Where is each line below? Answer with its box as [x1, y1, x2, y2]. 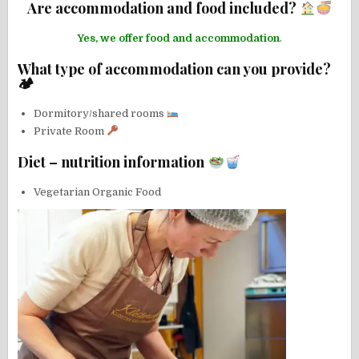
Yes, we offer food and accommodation [77, 31, 280, 44]
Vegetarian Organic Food [34, 186, 162, 199]
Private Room [34, 124, 107, 137]
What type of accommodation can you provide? [18, 58, 332, 79]
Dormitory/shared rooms [34, 107, 167, 119]
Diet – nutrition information [18, 152, 208, 172]
